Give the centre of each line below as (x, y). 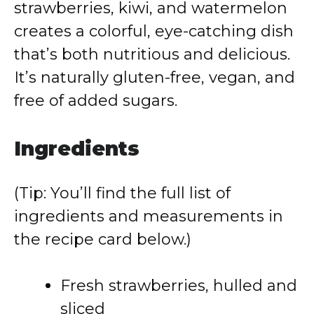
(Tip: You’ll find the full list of (122, 193)
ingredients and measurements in (149, 216)
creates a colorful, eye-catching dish (154, 31)
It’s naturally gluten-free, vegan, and (155, 77)
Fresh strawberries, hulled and (179, 286)
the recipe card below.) (103, 239)
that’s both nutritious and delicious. (152, 54)
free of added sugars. (96, 101)
